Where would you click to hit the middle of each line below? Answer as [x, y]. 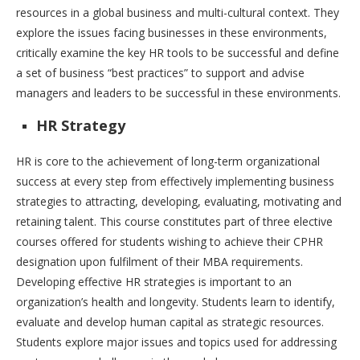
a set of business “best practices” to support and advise [160, 73]
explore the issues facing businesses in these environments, [172, 33]
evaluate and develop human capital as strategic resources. [170, 322]
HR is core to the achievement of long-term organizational [168, 162]
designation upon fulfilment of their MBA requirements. [160, 262]
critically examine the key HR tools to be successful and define [178, 53]
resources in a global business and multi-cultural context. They [178, 13]
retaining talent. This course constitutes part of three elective [174, 222]
